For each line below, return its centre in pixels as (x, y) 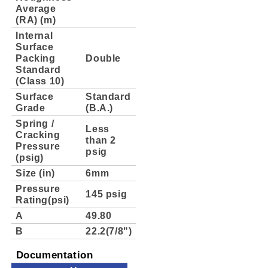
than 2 (101, 140)
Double (103, 58)
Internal (34, 35)
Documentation (54, 255)
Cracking (38, 134)
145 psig (106, 194)
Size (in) (35, 173)
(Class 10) (40, 80)
